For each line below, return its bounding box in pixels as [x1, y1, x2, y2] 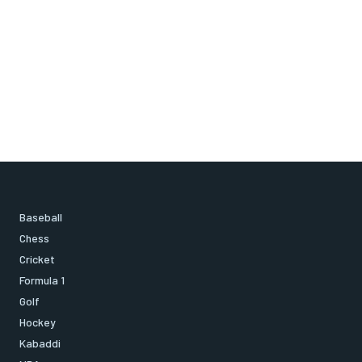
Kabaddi [19, 336, 61, 351]
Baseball [19, 210, 62, 225]
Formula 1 [19, 273, 65, 288]
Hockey [19, 315, 56, 330]
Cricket [19, 252, 55, 267]
